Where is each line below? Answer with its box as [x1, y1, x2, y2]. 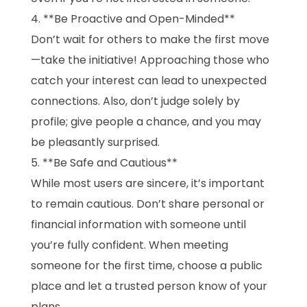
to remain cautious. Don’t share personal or [31, 196, 265, 212]
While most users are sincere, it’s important [31, 175, 265, 192]
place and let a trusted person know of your [31, 278, 267, 295]
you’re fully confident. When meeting [31, 237, 228, 254]
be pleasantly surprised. [31, 134, 160, 151]
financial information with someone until [31, 217, 246, 233]
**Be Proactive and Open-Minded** [43, 11, 235, 27]
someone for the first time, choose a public [31, 258, 262, 274]
